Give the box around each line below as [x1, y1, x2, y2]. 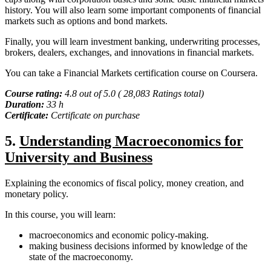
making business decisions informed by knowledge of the [29, 240, 247, 251]
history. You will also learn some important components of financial [5, 5, 261, 16]
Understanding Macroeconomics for [19, 133, 243, 149]
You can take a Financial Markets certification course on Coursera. [5, 68, 258, 79]
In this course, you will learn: [5, 209, 116, 220]
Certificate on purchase [51, 110, 140, 121]
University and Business [5, 149, 152, 166]
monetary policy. [5, 188, 68, 199]
